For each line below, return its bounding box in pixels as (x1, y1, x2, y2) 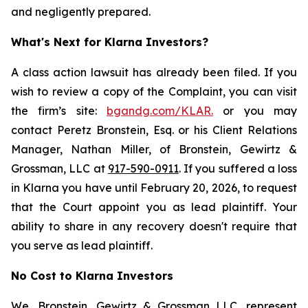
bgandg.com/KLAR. (107, 104, 213, 118)
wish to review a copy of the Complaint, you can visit (11, 85, 297, 98)
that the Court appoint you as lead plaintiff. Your (11, 200, 297, 214)
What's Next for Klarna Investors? (11, 35, 208, 49)
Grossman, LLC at (11, 162, 108, 175)
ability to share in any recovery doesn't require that (11, 219, 297, 233)
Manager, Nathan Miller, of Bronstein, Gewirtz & (11, 142, 297, 156)
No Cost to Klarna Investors (11, 269, 173, 283)
